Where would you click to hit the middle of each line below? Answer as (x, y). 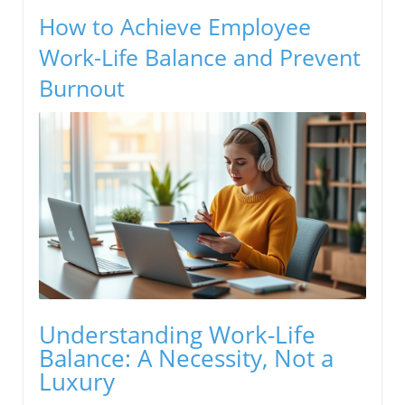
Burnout (82, 88)
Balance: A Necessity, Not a (186, 358)
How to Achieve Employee (175, 27)
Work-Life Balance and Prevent (200, 57)
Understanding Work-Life (177, 334)
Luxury (77, 381)
